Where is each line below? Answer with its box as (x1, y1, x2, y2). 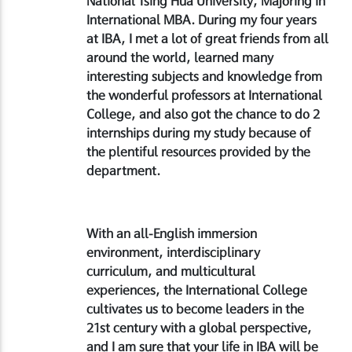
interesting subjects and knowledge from (86, 69, 322, 82)
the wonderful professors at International (86, 88, 322, 101)
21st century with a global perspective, (86, 321, 312, 334)
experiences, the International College (86, 283, 307, 296)
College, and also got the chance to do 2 (86, 107, 320, 120)
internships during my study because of (86, 126, 311, 139)
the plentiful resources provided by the (86, 145, 310, 158)
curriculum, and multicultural (86, 264, 255, 277)
